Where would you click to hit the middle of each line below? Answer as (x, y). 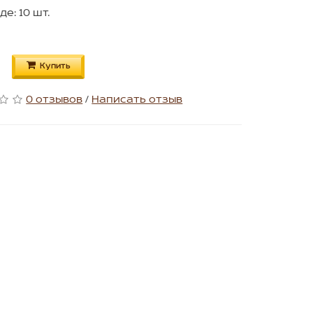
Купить (55, 67)
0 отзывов (54, 100)
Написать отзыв (137, 100)
